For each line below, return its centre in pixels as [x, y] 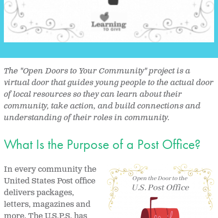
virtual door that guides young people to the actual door [109, 83]
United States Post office [50, 181]
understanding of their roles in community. [88, 118]
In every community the [50, 169]
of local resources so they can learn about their [93, 95]
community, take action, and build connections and [102, 107]
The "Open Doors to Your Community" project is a [97, 72]
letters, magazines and [47, 204]
